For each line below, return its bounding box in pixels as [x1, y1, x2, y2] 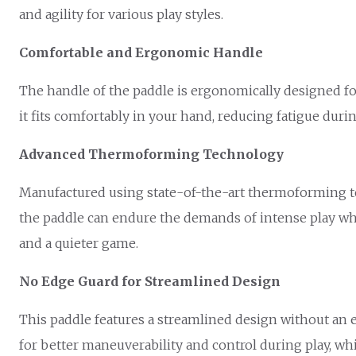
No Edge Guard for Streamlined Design [19, 273, 281, 289]
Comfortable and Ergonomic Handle [19, 44, 263, 60]
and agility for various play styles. [19, 6, 223, 22]
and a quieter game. [19, 234, 138, 251]
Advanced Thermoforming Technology [19, 145, 284, 162]
